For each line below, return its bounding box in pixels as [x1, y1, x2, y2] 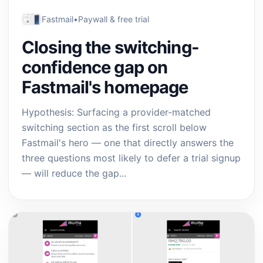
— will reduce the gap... [22, 167, 126, 179]
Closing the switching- [22, 37, 199, 58]
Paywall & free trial [78, 14, 149, 24]
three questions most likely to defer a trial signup [22, 152, 241, 164]
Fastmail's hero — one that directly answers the [22, 137, 234, 149]
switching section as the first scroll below [22, 122, 207, 133]
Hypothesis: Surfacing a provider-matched [22, 106, 211, 118]
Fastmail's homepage [22, 77, 188, 97]
